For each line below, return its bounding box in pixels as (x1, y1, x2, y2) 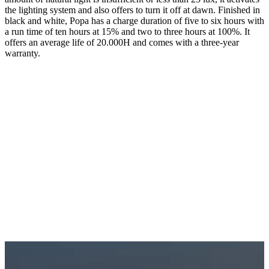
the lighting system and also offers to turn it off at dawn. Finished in (5, 4, 260, 15)
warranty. (5, 47, 40, 58)
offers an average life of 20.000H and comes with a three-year (5, 37, 239, 47)
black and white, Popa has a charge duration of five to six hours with (5, 15, 264, 26)
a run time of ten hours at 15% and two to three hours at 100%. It (5, 26, 250, 37)
